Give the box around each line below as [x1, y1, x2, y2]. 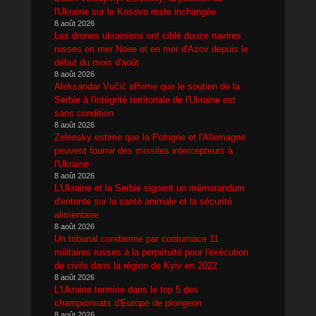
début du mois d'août [54, 56, 139, 68]
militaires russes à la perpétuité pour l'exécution [54, 246, 248, 257]
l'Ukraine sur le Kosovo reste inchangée [54, 6, 216, 17]
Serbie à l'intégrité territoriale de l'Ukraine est [54, 94, 236, 105]
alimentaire [54, 209, 99, 220]
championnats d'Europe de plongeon [54, 297, 202, 308]
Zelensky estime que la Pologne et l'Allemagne [54, 131, 245, 142]
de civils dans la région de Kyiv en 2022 [54, 260, 217, 271]
